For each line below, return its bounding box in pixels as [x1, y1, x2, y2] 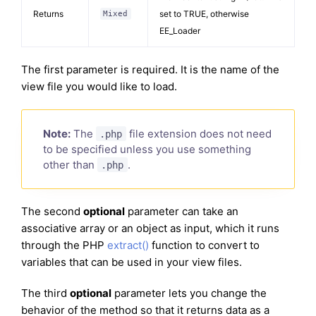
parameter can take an [125, 205, 238, 219]
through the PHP [21, 238, 107, 253]
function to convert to [149, 238, 260, 253]
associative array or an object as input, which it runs [21, 221, 279, 236]
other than [43, 157, 97, 171]
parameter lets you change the [111, 286, 267, 300]
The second [21, 205, 83, 219]
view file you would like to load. [21, 80, 177, 94]
